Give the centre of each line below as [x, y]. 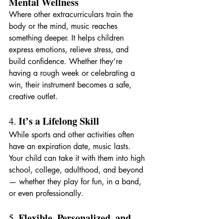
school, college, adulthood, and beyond [77, 170]
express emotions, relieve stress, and [70, 49]
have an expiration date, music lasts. [71, 146]
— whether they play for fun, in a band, [76, 181]
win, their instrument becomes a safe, [71, 85]
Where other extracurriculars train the [72, 14]
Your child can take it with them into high [78, 158]
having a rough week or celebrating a [73, 73]
